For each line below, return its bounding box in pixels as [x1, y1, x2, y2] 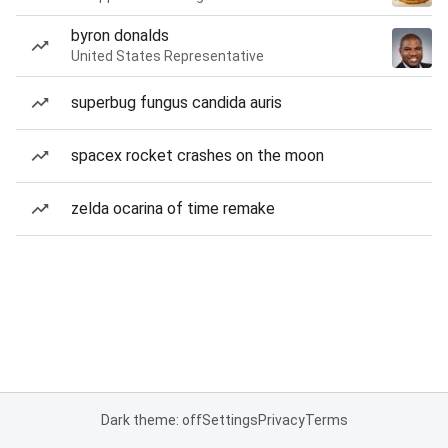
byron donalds [71, 26, 169, 45]
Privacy [257, 412, 305, 428]
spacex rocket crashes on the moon [71, 146, 324, 165]
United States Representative [71, 48, 264, 64]
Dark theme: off [100, 412, 202, 428]
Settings [201, 412, 258, 428]
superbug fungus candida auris [71, 93, 282, 112]
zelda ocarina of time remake [71, 199, 275, 218]
